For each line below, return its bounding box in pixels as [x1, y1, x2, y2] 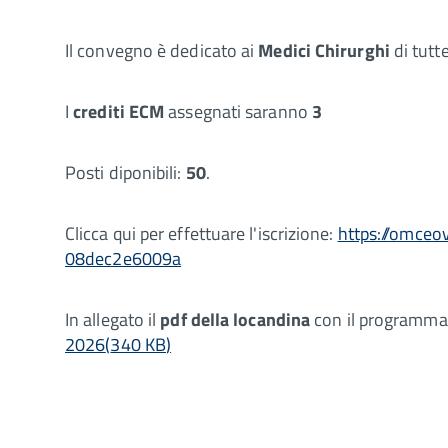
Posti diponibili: [65, 158, 186, 186]
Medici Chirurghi [258, 36, 390, 64]
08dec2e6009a [65, 244, 182, 272]
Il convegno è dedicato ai [65, 36, 259, 64]
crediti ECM [73, 97, 165, 125]
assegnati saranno [164, 97, 312, 125]
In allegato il [65, 305, 161, 333]
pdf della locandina [160, 305, 311, 333]
